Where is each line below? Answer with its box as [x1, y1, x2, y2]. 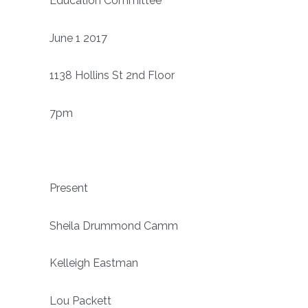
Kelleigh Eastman [49, 256, 138, 270]
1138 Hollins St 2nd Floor [49, 69, 175, 82]
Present [49, 181, 88, 195]
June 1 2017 [49, 31, 107, 45]
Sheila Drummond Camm [49, 219, 178, 232]
